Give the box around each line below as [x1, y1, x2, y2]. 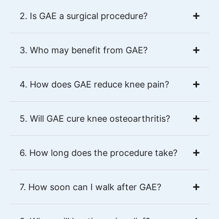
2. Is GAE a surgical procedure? [20, 11, 148, 21]
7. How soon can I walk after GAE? [20, 182, 161, 192]
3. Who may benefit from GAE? [20, 45, 148, 55]
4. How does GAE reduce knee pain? [20, 79, 169, 89]
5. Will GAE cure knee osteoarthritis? [20, 113, 170, 124]
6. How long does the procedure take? [20, 148, 177, 158]
